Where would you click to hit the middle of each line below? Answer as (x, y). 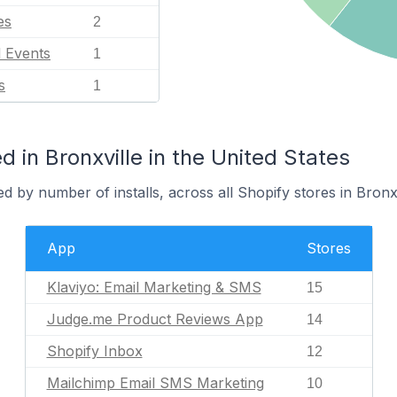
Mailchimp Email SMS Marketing (155, 383)
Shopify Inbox (94, 351)
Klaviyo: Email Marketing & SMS (154, 287)
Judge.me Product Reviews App (155, 319)
